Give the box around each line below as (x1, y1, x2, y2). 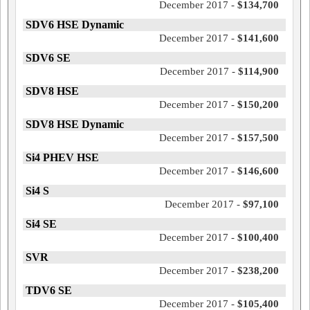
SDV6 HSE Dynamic (26, 19, 124, 30)
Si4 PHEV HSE (26, 152, 99, 163)
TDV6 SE (26, 284, 72, 296)
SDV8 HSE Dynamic (26, 118, 124, 130)
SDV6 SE (26, 52, 71, 64)
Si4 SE (26, 218, 57, 230)
